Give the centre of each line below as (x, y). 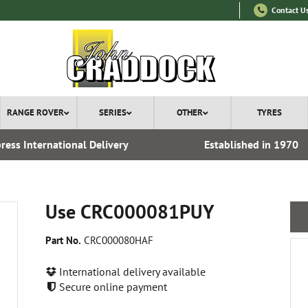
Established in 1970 (252, 144)
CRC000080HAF (117, 240)
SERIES (112, 112)
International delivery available (131, 271)
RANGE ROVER (36, 112)
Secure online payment (112, 286)
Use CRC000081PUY (130, 211)
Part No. (63, 240)
